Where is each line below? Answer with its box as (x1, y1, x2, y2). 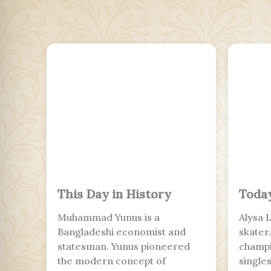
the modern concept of (57, 255, 166, 267)
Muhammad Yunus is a (57, 211, 160, 224)
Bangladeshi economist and (57, 226, 186, 238)
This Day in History (57, 186, 171, 202)
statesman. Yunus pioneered (57, 240, 190, 253)
